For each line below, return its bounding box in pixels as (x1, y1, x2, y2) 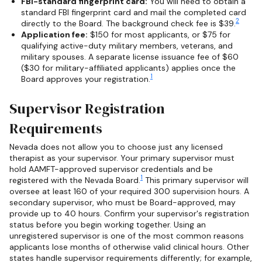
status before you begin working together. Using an (9, 219, 206, 230)
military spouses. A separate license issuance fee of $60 (21, 51, 239, 62)
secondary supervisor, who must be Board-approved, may (9, 196, 236, 208)
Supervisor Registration (9, 98, 165, 118)
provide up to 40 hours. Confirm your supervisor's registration (9, 208, 249, 219)
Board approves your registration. (21, 73, 150, 84)
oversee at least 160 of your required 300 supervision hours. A (9, 185, 249, 196)
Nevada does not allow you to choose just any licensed (9, 141, 223, 152)
